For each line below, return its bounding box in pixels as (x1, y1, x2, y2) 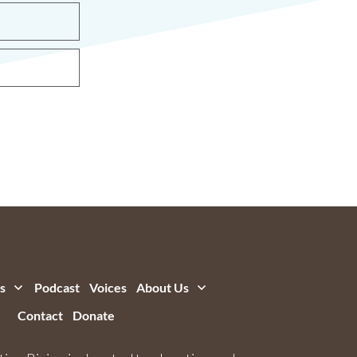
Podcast (33, 280, 80, 296)
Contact (17, 308, 63, 324)
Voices (88, 280, 127, 296)
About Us (135, 280, 189, 296)
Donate (72, 308, 115, 324)
